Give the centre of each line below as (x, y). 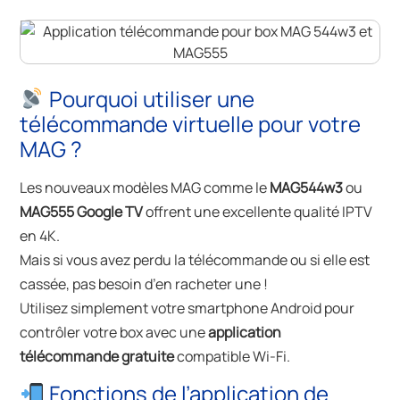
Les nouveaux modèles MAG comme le (145, 188)
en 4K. (40, 236)
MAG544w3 (307, 188)
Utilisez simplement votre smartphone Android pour (187, 308)
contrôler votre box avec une (114, 333)
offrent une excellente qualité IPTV (258, 212)
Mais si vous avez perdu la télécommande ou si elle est (195, 260)
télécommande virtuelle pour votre (191, 124)
